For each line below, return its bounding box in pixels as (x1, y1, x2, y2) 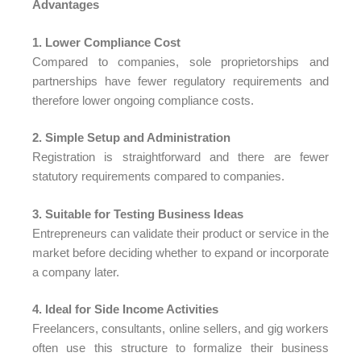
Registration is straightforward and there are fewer (32, 150, 329, 164)
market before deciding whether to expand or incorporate (32, 245, 329, 259)
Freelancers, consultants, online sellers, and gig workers (32, 322, 329, 335)
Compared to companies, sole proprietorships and (32, 54, 329, 68)
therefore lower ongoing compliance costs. (32, 93, 254, 107)
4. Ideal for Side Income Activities (32, 302, 218, 316)
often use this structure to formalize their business (32, 341, 329, 355)
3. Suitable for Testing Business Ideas (32, 206, 243, 221)
